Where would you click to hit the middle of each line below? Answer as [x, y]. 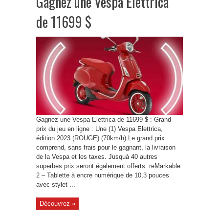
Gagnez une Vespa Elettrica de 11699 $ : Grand [104, 120]
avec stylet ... [56, 185]
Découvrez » [57, 204]
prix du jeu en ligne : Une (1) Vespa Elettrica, [99, 129]
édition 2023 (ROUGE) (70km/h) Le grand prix [100, 138]
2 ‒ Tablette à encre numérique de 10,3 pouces [103, 175]
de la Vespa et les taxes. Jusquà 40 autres [97, 157]
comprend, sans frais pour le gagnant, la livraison [106, 147]
